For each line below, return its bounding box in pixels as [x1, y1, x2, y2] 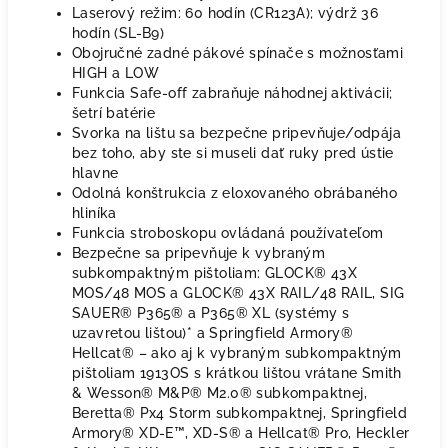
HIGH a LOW [72, 65, 160, 81]
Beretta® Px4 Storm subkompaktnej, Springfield [72, 405, 407, 421]
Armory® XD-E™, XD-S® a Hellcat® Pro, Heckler [72, 425, 410, 441]
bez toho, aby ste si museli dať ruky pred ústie [72, 145, 394, 161]
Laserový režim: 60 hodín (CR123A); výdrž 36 [72, 5, 379, 21]
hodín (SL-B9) [72, 25, 165, 41]
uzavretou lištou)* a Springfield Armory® [72, 325, 353, 341]
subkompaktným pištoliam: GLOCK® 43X [72, 265, 357, 281]
